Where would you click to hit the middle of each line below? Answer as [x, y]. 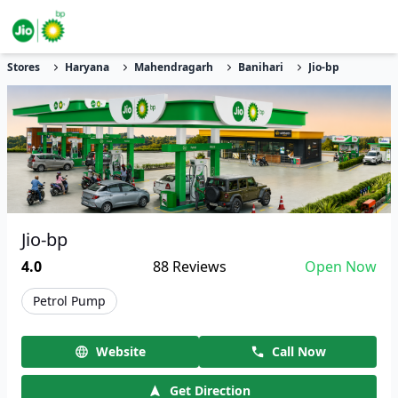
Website [121, 351]
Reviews [197, 267]
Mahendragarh [174, 67]
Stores [24, 67]
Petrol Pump [69, 301]
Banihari [261, 67]
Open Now [340, 267]
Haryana [87, 67]
